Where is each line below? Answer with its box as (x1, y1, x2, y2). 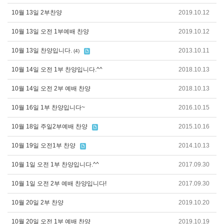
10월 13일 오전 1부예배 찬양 (11, 28, 89, 35)
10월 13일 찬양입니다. (11, 47, 72, 54)
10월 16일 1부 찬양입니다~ (11, 104, 85, 111)
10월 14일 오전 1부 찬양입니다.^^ (11, 66, 102, 73)
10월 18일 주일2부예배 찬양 (11, 123, 87, 130)
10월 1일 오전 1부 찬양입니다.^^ (11, 161, 99, 168)
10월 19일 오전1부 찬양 (11, 142, 75, 149)
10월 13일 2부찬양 (11, 9, 62, 16)
